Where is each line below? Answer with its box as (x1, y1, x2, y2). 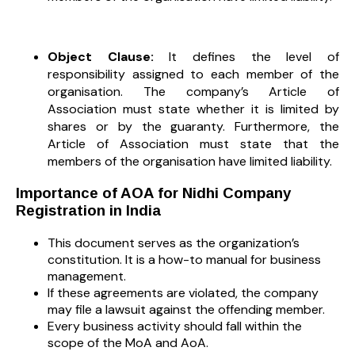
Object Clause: (48, 48, 170, 65)
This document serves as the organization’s (48, 235, 300, 252)
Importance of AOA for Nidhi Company (16, 185, 291, 202)
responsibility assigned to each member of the (48, 65, 339, 82)
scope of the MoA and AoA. (48, 334, 208, 352)
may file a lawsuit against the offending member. (48, 301, 325, 319)
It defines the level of (169, 48, 340, 65)
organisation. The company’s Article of (48, 82, 339, 100)
